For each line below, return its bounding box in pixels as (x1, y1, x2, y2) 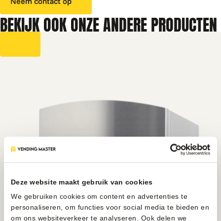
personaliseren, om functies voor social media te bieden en (11, 203, 209, 211)
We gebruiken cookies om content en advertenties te (11, 192, 187, 200)
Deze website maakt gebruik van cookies (11, 178, 153, 186)
